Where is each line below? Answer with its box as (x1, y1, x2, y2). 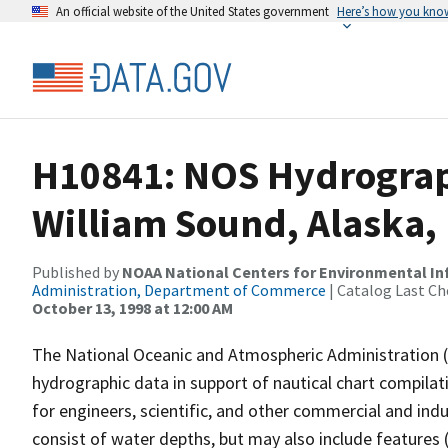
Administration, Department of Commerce (32, 280, 326, 300)
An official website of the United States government (56, 3, 329, 19)
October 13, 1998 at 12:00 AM (32, 298, 233, 318)
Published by (32, 262, 122, 282)
